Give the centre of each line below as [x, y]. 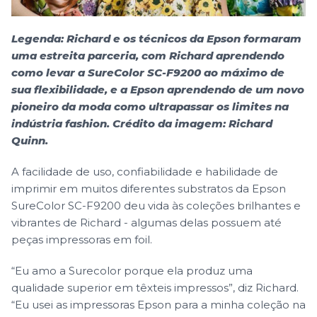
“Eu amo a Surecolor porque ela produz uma [132, 270]
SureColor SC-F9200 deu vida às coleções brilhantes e [156, 205]
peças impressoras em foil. [82, 239]
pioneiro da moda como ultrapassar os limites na [150, 106]
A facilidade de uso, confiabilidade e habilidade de [145, 171]
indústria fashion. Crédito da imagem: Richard [142, 123]
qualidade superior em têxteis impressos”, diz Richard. [155, 287]
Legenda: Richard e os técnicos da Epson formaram [156, 38]
